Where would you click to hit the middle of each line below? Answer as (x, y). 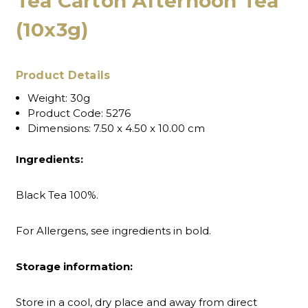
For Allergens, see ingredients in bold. (113, 230)
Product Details (63, 75)
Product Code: (65, 113)
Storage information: (75, 266)
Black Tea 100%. (57, 195)
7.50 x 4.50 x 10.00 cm (147, 129)
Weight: (47, 98)
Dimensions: (59, 129)
